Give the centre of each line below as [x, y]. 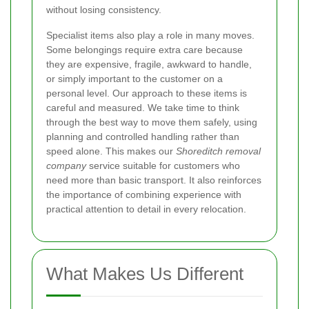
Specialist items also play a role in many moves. [150, 35]
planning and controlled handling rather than [143, 136]
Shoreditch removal [218, 151]
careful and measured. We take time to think [143, 107]
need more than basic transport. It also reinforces [154, 180]
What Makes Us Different [145, 273]
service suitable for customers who [163, 165]
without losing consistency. [104, 9]
